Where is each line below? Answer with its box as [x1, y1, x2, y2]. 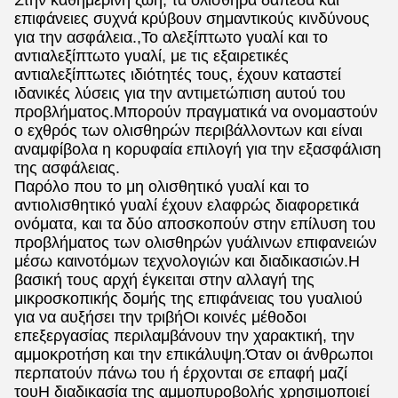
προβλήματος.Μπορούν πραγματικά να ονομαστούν [14, 103, 378, 121]
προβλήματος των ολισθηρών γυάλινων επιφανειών [14, 234, 377, 251]
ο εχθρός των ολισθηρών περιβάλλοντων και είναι [14, 122, 362, 139]
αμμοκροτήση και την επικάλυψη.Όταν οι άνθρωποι [14, 346, 373, 363]
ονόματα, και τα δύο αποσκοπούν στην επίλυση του [14, 215, 376, 233]
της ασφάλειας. [14, 159, 120, 177]
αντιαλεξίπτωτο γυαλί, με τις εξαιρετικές [14, 47, 289, 65]
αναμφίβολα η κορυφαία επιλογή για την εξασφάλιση [14, 140, 381, 158]
